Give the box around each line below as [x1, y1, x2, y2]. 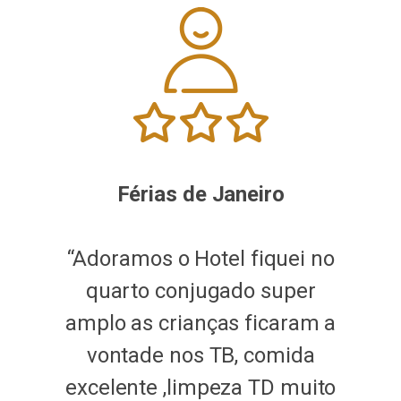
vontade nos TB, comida [86, 343, 315, 369]
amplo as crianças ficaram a [65, 311, 337, 337]
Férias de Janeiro [116, 182, 285, 208]
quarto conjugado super [85, 278, 316, 304]
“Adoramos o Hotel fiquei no [66, 246, 335, 272]
